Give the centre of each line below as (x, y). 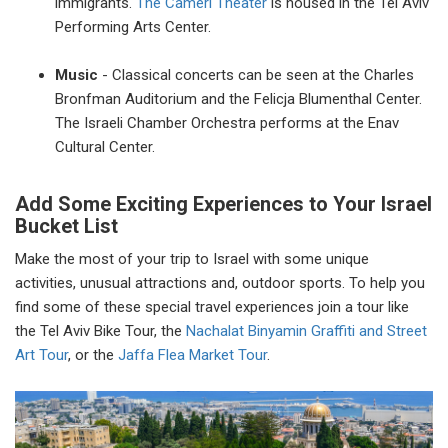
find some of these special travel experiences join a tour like (212, 307)
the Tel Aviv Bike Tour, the (100, 331)
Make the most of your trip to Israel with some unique (192, 259)
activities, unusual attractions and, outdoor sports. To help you (220, 283)
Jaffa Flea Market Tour (192, 355)
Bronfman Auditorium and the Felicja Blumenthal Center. (238, 99)
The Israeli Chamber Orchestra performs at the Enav (227, 123)
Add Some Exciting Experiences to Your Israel (223, 204)
